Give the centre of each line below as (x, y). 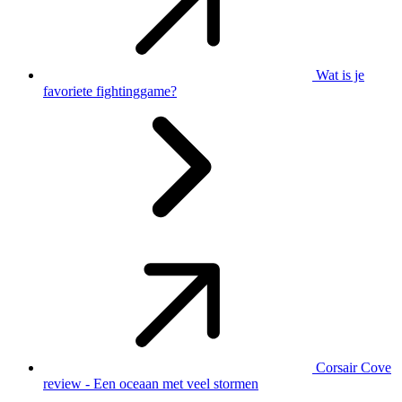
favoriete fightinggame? (110, 91)
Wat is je (340, 74)
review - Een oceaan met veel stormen (151, 383)
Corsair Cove (354, 367)
